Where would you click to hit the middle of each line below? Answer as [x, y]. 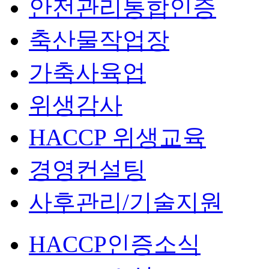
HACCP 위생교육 [117, 137]
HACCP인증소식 [115, 244]
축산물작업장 [99, 40]
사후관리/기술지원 [126, 202]
